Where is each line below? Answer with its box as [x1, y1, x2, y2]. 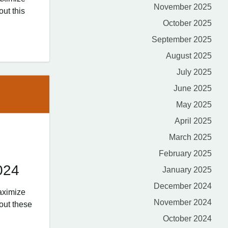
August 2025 [166, 51, 212, 60]
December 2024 [154, 182, 212, 190]
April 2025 [175, 117, 212, 125]
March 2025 [169, 133, 212, 141]
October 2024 [163, 214, 212, 223]
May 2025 [176, 100, 212, 109]
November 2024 [154, 198, 212, 207]
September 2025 [152, 35, 212, 44]
